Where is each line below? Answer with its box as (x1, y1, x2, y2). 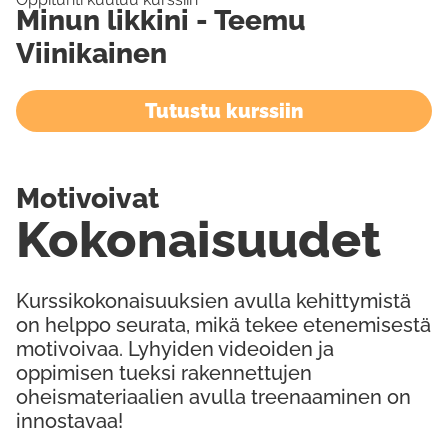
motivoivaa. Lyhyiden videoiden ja (16, 337, 334, 361)
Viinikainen (16, 37, 167, 70)
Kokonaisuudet (16, 210, 381, 269)
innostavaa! (16, 409, 123, 433)
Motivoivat (16, 182, 160, 215)
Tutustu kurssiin (145, 99, 303, 123)
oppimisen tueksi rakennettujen (16, 361, 312, 385)
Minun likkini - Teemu (16, 4, 306, 37)
